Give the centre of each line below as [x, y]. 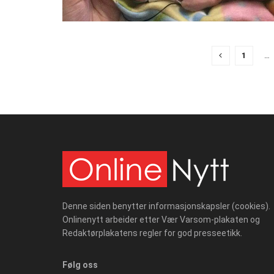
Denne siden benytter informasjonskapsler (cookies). [166, 206]
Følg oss [80, 265]
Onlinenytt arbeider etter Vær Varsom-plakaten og [161, 219]
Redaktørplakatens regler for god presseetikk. [152, 233]
